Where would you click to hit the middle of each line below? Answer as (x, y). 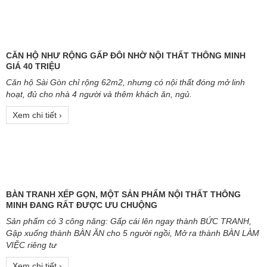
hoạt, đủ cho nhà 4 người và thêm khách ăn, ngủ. (99, 205)
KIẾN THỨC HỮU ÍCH (133, 94)
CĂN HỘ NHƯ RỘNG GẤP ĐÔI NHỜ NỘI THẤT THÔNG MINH (126, 167)
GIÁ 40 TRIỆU (33, 177)
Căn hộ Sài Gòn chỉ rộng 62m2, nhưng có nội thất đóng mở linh (125, 193)
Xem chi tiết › (37, 226)
